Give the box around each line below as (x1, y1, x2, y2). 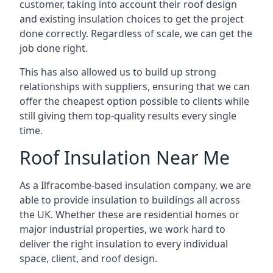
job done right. (19, 41, 88, 55)
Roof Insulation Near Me (19, 145, 230, 170)
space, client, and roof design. (19, 252, 157, 265)
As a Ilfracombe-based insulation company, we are (19, 179, 251, 192)
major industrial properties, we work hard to (19, 222, 225, 236)
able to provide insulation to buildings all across (19, 193, 240, 207)
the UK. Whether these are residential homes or (19, 208, 239, 221)
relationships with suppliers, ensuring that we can (19, 80, 250, 93)
